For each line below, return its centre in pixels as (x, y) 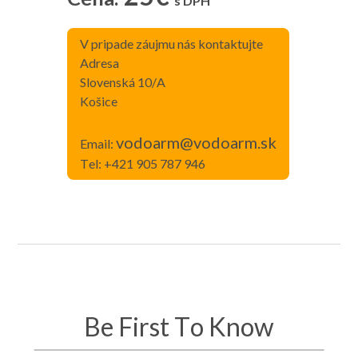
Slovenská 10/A (122, 82)
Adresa (99, 63)
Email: (97, 144)
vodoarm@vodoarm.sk (196, 143)
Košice (98, 101)
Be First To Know (179, 327)
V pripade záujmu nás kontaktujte (171, 44)
